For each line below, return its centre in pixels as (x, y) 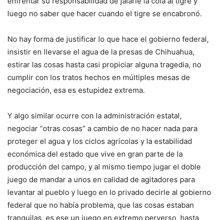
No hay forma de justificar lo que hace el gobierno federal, (108, 39)
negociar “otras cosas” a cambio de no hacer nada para (102, 129)
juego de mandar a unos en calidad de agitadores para (101, 180)
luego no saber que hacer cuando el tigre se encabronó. (105, 14)
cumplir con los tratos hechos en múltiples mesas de (99, 78)
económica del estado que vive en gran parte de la (95, 154)
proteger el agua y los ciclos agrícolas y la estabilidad (100, 141)
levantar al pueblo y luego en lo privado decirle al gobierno (109, 192)
